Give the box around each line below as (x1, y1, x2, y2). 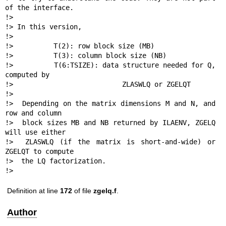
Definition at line (7, 187, 60, 195)
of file (72, 187, 93, 195)
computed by (5, 71, 49, 79)
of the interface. (5, 4, 74, 12)
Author (7, 207, 37, 218)
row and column (5, 109, 62, 118)
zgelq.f (93, 187, 117, 195)
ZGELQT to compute (5, 147, 74, 156)
